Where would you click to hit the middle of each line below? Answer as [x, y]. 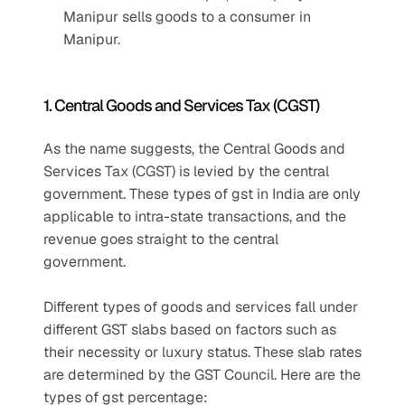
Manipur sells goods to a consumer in [187, 17]
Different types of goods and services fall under [201, 307]
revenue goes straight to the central [161, 239]
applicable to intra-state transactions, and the [195, 217]
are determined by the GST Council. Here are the [202, 375]
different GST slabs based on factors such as [190, 330]
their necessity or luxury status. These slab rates [202, 352]
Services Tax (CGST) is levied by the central [186, 171]
